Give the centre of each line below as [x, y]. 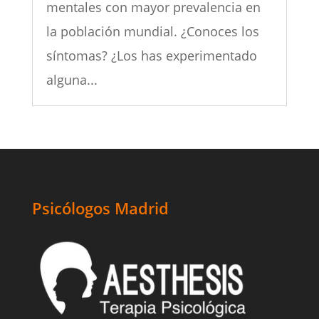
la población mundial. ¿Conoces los [152, 31]
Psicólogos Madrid [100, 208]
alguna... [72, 79]
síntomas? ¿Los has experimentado [151, 55]
